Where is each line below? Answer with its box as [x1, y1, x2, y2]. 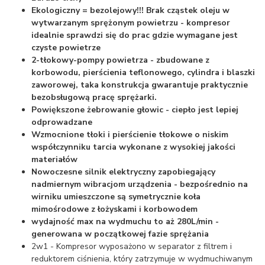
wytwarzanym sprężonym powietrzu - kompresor [31, 17, 231, 28]
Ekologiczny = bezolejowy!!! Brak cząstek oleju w [31, 4, 230, 16]
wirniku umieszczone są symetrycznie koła [31, 190, 201, 202]
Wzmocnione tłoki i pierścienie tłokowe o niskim [31, 128, 229, 140]
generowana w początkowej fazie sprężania [31, 228, 209, 240]
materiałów [31, 153, 78, 165]
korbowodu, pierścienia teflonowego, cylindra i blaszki [31, 66, 256, 78]
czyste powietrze [31, 41, 101, 53]
